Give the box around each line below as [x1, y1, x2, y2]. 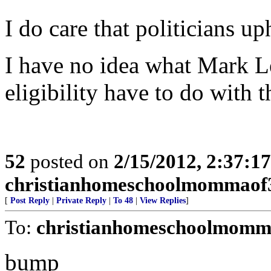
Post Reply [10, 196, 50, 205]
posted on [25, 150, 114, 172]
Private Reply [56, 196, 106, 205]
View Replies [140, 196, 186, 205]
